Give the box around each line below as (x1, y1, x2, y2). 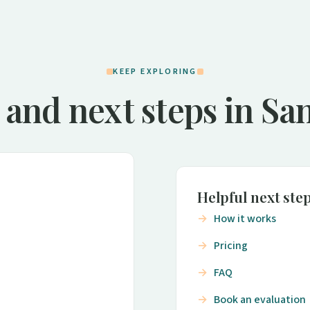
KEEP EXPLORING (113, 65, 197, 78)
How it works (214, 210, 276, 226)
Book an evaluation (214, 291, 306, 307)
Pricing (214, 237, 248, 253)
